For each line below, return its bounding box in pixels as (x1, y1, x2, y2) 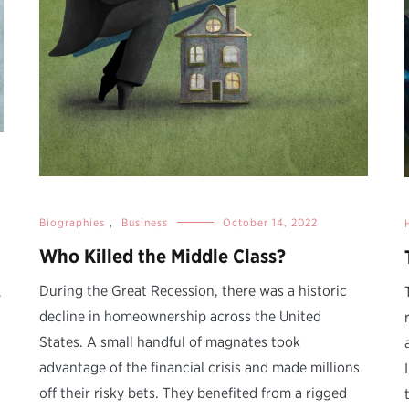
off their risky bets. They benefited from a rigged (39, 384, 347, 403)
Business (121, 215, 168, 230)
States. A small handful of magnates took (39, 333, 300, 351)
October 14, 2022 (223, 215, 318, 230)
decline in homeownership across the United (39, 308, 321, 326)
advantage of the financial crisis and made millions (39, 359, 360, 377)
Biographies (39, 215, 105, 230)
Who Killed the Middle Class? (39, 245, 286, 268)
